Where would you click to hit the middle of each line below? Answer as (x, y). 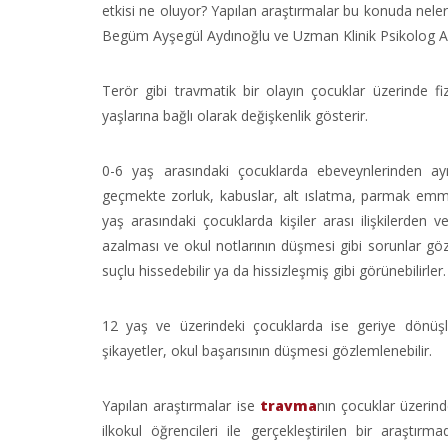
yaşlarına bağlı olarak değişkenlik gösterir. (235, 115)
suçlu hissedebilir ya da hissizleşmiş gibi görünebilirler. (274, 270)
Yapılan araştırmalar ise (181, 405)
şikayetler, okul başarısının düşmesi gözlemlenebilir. (267, 350)
